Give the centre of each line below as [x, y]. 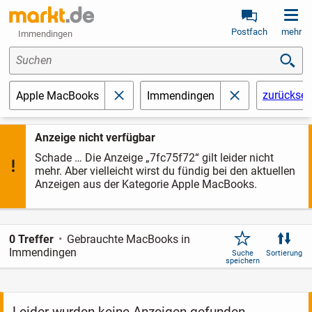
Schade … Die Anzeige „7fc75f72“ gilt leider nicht [154, 157]
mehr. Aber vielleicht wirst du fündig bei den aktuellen [165, 171]
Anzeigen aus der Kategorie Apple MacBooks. [146, 184]
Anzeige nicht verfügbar [95, 138]
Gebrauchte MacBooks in [129, 240]
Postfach [249, 32]
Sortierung [284, 253]
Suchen [34, 61]
